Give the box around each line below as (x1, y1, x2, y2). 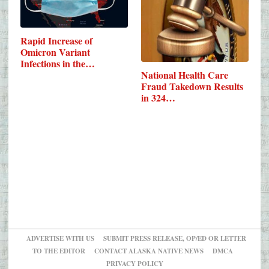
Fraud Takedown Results (141, 79, 244, 94)
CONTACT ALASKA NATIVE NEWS (94, 246, 204, 256)
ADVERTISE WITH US (26, 233, 94, 243)
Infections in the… (20, 56, 95, 71)
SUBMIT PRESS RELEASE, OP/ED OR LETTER (103, 233, 246, 243)
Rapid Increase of (20, 34, 92, 48)
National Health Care (141, 68, 229, 82)
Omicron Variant (20, 45, 90, 59)
